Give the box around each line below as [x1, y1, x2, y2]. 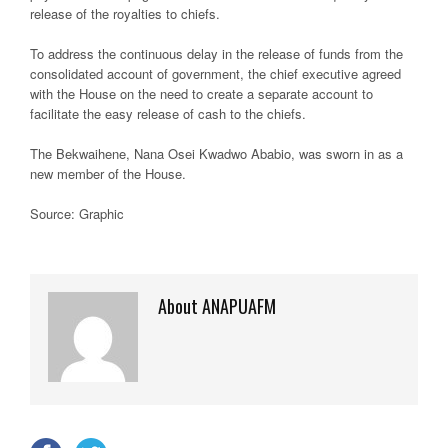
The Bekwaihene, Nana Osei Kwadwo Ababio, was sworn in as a [30, 144, 403, 163]
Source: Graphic [30, 204, 124, 223]
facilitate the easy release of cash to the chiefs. [30, 104, 306, 123]
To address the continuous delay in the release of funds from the [30, 44, 403, 63]
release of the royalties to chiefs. [30, 4, 220, 23]
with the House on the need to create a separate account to [30, 84, 373, 103]
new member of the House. [30, 164, 186, 183]
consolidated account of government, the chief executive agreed [30, 64, 401, 83]
